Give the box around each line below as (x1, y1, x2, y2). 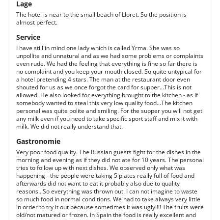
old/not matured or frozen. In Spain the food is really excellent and (16, 211, 196, 219)
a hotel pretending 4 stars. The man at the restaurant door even (16, 75, 190, 83)
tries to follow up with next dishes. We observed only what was (16, 164, 185, 172)
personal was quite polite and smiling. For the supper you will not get (16, 107, 202, 115)
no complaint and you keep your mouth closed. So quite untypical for (16, 67, 202, 76)
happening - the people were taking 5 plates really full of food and (16, 171, 194, 180)
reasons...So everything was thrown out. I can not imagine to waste (16, 187, 197, 195)
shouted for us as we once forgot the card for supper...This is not (16, 83, 192, 91)
